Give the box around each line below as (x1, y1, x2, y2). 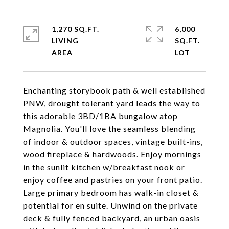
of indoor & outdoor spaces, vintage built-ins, (23, 136, 203, 146)
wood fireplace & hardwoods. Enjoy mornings (23, 149, 201, 159)
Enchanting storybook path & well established (23, 85, 205, 95)
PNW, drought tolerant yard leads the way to (23, 98, 200, 108)
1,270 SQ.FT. (52, 25, 99, 33)
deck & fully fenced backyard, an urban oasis (23, 213, 200, 223)
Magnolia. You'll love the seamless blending (23, 124, 196, 133)
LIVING (52, 36, 79, 45)
